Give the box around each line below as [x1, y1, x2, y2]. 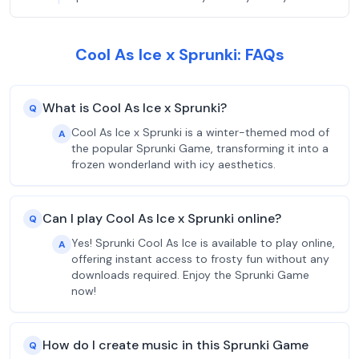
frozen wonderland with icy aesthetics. [71, 157, 276, 171]
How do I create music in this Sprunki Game [42, 337, 309, 353]
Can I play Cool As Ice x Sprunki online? [42, 210, 281, 227]
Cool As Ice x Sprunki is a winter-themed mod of [71, 125, 329, 139]
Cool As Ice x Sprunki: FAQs [75, 44, 284, 65]
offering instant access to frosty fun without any [71, 252, 329, 266]
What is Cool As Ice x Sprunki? [42, 99, 227, 116]
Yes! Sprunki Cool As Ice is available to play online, [71, 236, 335, 250]
